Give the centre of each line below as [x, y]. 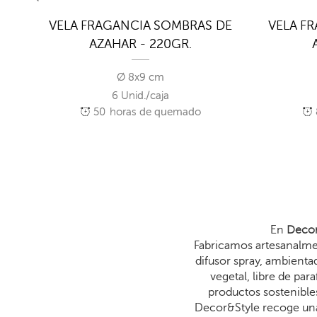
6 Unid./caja [141, 96]
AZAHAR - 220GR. [141, 44]
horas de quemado [154, 113]
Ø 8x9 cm [141, 78]
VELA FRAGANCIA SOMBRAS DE [141, 26]
